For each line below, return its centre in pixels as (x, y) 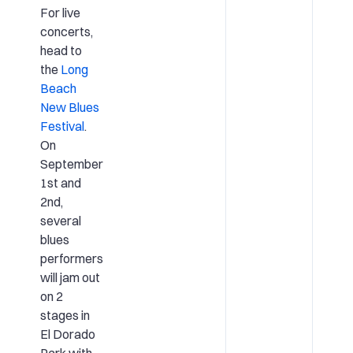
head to (61, 50)
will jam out (70, 277)
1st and (60, 182)
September (71, 163)
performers (71, 258)
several (60, 220)
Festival (62, 126)
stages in (65, 315)
